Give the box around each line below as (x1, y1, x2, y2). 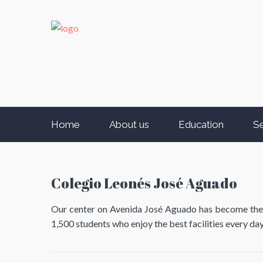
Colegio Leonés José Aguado (51, 174, 237, 193)
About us (109, 119, 149, 130)
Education (178, 119, 224, 130)
